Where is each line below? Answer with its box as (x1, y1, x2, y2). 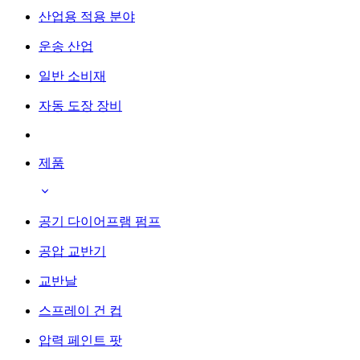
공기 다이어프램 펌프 (39, 214, 161, 228)
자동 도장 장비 (39, 98, 122, 112)
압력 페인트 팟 (39, 333, 122, 347)
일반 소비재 (39, 68, 106, 83)
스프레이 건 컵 (39, 303, 122, 317)
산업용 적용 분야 (39, 9, 135, 23)
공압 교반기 (39, 243, 106, 258)
